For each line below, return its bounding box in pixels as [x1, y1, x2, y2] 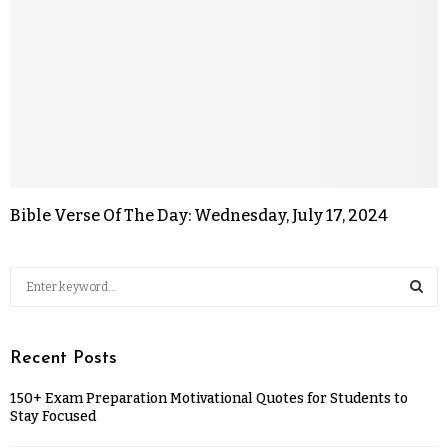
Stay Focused [10, 407, 96, 425]
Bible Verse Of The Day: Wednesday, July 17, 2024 [10, 205, 388, 225]
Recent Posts [10, 348, 117, 368]
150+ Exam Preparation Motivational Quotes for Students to [10, 389, 408, 407]
